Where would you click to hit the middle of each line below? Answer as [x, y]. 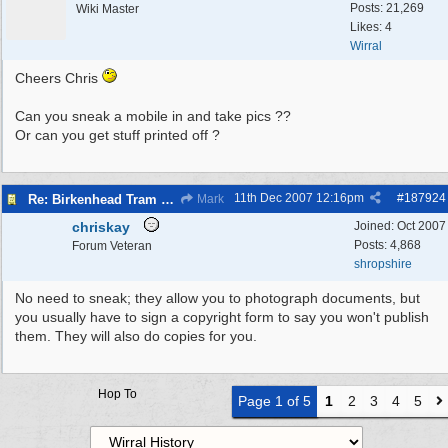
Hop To [117, 394]
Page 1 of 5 [274, 401]
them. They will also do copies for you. [136, 336]
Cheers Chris [58, 78]
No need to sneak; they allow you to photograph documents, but [217, 298]
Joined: [375, 226]
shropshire [383, 264]
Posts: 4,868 [387, 245]
